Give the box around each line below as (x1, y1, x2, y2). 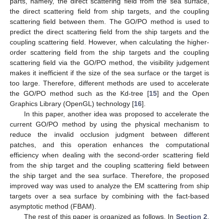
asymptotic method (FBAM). (10, 202, 96, 210)
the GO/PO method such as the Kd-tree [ (10, 89, 150, 97)
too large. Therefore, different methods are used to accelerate (10, 79, 209, 87)
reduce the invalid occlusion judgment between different (10, 130, 209, 138)
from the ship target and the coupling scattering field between (10, 161, 209, 169)
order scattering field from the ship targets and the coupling (10, 48, 209, 56)
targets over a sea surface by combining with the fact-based (10, 192, 209, 200)
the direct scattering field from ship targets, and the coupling (10, 7, 209, 15)
